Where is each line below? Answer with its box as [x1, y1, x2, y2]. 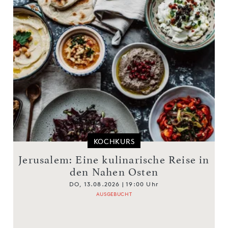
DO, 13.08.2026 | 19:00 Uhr [69, 180, 159, 188]
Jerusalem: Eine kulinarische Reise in [18, 153, 210, 166]
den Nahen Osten [70, 165, 158, 178]
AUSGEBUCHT [96, 190, 132, 197]
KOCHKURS [93, 136, 135, 146]
